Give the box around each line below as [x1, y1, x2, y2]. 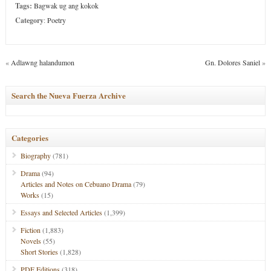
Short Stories [20, 247, 58, 256]
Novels [20, 236, 41, 246]
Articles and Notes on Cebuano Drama [20, 179, 131, 189]
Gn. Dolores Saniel [205, 57, 261, 67]
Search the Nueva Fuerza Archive [11, 90, 126, 101]
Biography [20, 151, 51, 160]
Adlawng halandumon [10, 57, 74, 67]
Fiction [20, 225, 41, 235]
